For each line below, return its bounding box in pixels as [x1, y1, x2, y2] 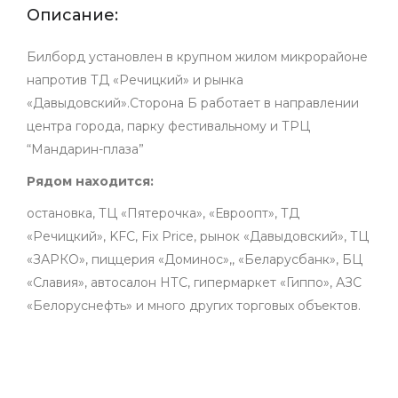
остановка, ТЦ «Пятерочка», [27, 205, 209, 221]
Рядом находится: [27, 173, 154, 189]
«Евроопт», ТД [209, 205, 299, 221]
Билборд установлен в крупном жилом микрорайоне [27, 49, 368, 65]
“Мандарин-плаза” [27, 141, 144, 157]
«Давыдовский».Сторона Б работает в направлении [27, 95, 359, 111]
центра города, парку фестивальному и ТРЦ [27, 118, 310, 134]
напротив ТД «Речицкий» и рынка [27, 72, 243, 88]
